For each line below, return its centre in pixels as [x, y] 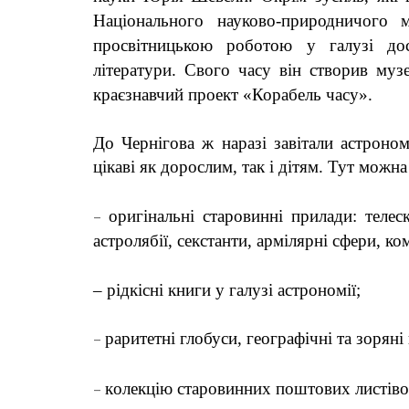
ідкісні [142, 290]
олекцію [143, 388]
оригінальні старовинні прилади [231, 215]
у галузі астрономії [283, 290]
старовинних [224, 388]
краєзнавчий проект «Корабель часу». [233, 94]
